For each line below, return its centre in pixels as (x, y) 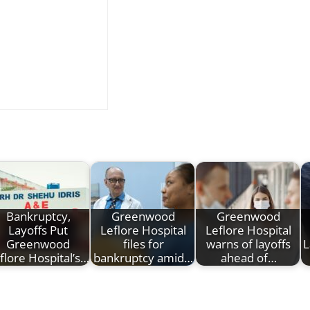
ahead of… (248, 258)
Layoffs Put (38, 230)
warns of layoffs (248, 244)
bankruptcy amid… (143, 258)
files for (143, 244)
